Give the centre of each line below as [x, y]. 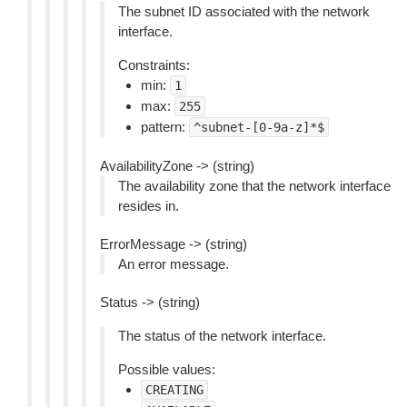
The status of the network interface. [222, 336]
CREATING [174, 390]
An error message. [174, 264]
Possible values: [167, 369]
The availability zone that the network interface [254, 186]
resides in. [149, 206]
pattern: [165, 127]
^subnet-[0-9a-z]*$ [259, 127]
